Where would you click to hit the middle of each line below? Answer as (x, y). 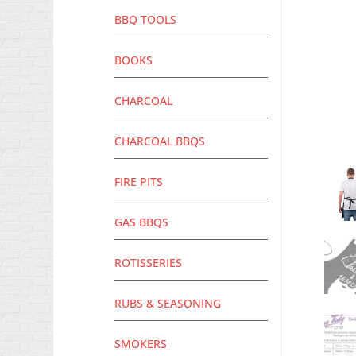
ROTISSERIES (149, 263)
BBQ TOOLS (146, 20)
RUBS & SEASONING (168, 304)
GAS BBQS (142, 222)
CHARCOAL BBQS (160, 141)
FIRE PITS (139, 182)
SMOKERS (141, 344)
